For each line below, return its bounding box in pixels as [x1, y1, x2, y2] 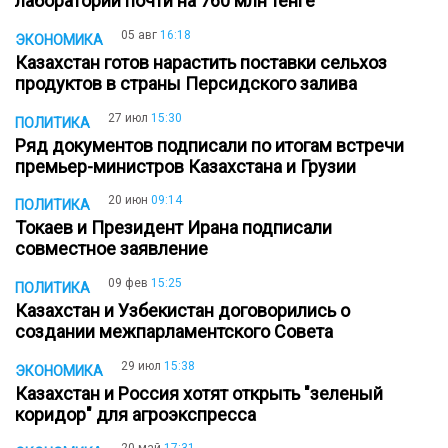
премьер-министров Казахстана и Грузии [15, 155, 364, 177]
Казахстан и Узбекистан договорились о [15, 300, 350, 322]
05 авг [121, 27, 157, 42]
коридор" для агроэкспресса [15, 403, 264, 425]
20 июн [108, 193, 148, 208]
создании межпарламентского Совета [15, 321, 341, 343]
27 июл [108, 110, 148, 125]
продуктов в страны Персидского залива [15, 72, 365, 94]
